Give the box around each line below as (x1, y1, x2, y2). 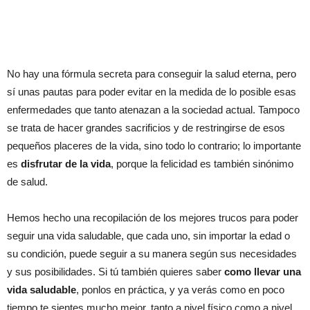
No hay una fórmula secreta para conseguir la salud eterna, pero (7, 67, 296, 80)
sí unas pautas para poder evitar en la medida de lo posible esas (7, 85, 296, 98)
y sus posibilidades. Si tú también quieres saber (7, 265, 224, 277)
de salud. (7, 175, 48, 188)
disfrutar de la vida (21, 157, 111, 170)
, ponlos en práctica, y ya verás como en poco (76, 283, 284, 295)
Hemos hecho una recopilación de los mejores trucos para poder (7, 211, 298, 224)
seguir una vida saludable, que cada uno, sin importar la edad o (7, 229, 290, 241)
